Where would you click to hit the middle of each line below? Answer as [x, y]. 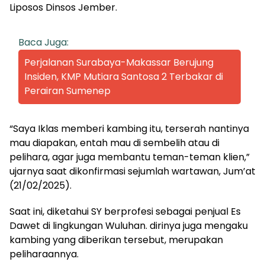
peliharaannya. [44, 254]
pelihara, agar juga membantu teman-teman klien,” [130, 157]
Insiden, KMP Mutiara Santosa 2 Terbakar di [124, 76]
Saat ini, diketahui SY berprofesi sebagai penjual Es [125, 211]
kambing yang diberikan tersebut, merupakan [116, 240]
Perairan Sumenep [67, 91]
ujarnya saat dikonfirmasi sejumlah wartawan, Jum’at [132, 171]
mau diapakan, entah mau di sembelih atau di [114, 143]
